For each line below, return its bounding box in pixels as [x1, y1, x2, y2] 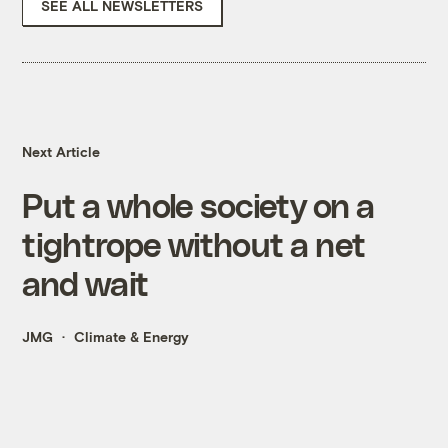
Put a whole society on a [22, 185, 375, 225]
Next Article [22, 143, 101, 161]
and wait [22, 263, 149, 303]
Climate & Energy [74, 328, 190, 346]
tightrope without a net [22, 224, 366, 264]
